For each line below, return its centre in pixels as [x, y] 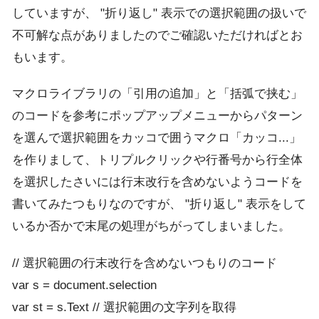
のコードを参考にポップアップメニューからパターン [157, 116]
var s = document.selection [84, 285]
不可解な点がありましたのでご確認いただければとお [157, 35]
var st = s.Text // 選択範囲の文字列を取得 [124, 307]
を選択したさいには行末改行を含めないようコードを [157, 182]
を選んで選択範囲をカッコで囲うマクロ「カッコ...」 [157, 138]
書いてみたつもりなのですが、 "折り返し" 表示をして [159, 204]
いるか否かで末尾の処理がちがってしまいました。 [151, 226]
